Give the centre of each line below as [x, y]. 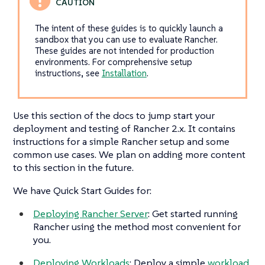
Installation [124, 73]
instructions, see [68, 73]
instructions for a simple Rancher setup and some [121, 142]
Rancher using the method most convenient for [137, 227]
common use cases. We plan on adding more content [129, 155]
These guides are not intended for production [124, 51]
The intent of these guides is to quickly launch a [129, 28]
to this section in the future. [73, 168]
